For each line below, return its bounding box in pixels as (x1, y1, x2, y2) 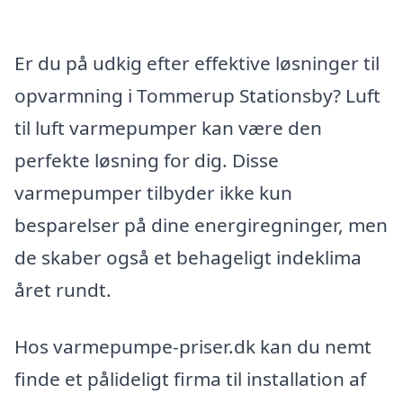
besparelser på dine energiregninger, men (14, 211, 388, 237)
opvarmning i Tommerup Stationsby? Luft (14, 82, 381, 108)
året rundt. (14, 276, 112, 302)
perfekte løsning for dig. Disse (14, 147, 279, 173)
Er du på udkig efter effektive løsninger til (14, 49, 380, 76)
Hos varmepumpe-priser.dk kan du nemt (14, 334, 372, 360)
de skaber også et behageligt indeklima (14, 244, 362, 270)
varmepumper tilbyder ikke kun (14, 179, 292, 205)
